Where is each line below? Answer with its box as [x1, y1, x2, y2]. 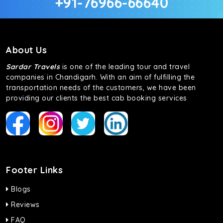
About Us [6, 44, 47, 56]
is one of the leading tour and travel [60, 62, 190, 71]
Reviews [8, 200, 40, 209]
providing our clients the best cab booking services [6, 94, 187, 103]
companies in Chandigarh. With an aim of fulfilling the [6, 73, 195, 82]
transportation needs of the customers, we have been [6, 83, 196, 92]
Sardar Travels [6, 62, 60, 71]
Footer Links [6, 164, 63, 176]
